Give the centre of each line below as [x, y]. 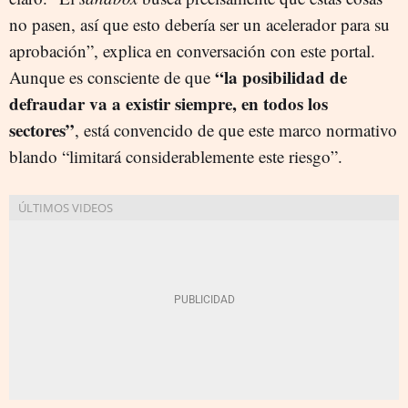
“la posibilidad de [281, 77]
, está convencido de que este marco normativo [236, 130]
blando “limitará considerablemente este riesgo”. [176, 156]
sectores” [42, 130]
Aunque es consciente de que [112, 77]
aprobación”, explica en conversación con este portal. [192, 51]
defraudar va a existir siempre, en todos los [168, 103]
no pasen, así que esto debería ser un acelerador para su [199, 24]
